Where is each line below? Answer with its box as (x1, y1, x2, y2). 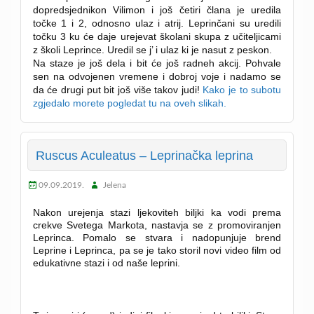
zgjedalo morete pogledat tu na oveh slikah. (32, 97, 226, 109)
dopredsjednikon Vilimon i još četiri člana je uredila (32, 4, 282, 16)
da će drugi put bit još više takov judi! (32, 84, 203, 96)
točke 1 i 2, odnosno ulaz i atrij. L (32, 18, 194, 29)
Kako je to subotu (203, 84, 282, 96)
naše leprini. (125, 257, 180, 268)
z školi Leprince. (32, 44, 107, 56)
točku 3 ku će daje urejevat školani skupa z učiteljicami (32, 31, 282, 43)
